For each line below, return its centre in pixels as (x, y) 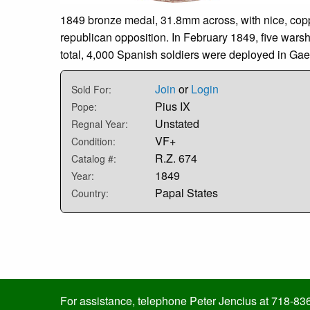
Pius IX (173, 107)
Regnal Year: (100, 124)
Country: (90, 193)
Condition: (93, 142)
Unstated (177, 124)
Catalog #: (94, 159)
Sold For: (91, 90)
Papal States (186, 193)
